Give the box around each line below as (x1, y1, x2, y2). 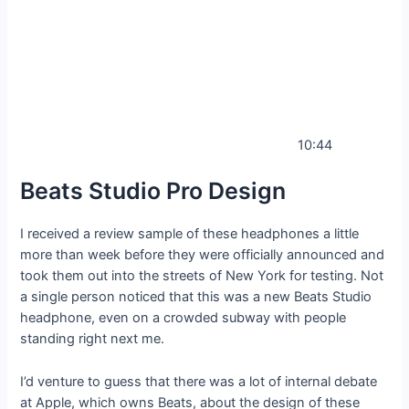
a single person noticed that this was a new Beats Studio (20, 288, 372, 306)
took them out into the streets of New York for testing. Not (20, 267, 384, 285)
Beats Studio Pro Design (20, 177, 298, 205)
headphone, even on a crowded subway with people (20, 309, 347, 327)
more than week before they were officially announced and (20, 246, 385, 264)
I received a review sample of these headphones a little (20, 225, 360, 243)
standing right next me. (20, 330, 165, 348)
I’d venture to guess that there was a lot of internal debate (20, 372, 378, 390)
